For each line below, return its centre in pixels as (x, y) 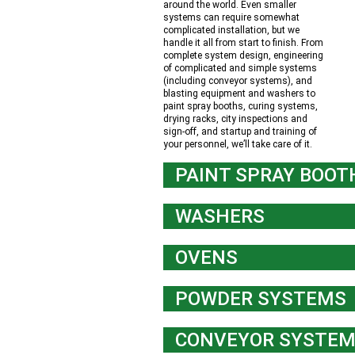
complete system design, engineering (243, 55)
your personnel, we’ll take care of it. (238, 144)
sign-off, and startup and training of (240, 132)
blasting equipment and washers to (239, 94)
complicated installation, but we (231, 30)
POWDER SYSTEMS (261, 299)
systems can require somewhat (231, 17)
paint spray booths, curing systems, (240, 106)
